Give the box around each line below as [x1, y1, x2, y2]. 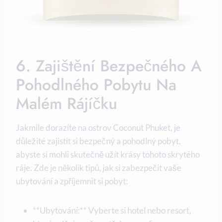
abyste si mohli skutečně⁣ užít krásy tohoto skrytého [16, 149, 200, 160]
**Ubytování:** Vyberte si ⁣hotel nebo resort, [33, 205, 191, 216]
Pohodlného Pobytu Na [16, 73, 176, 96]
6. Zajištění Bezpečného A [16, 54, 202, 77]
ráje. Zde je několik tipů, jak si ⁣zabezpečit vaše [16, 162, 181, 173]
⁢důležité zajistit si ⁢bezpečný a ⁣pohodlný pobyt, [16, 135, 181, 146]
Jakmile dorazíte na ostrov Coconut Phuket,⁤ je [16, 122, 180, 133]
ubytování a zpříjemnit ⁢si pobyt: [16, 175, 128, 186]
